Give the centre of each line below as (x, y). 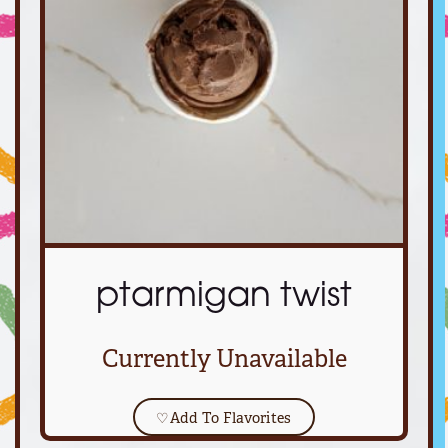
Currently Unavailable (224, 358)
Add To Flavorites (230, 417)
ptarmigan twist (224, 297)
